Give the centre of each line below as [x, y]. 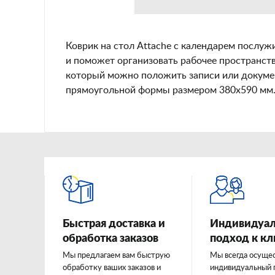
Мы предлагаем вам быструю [116, 256]
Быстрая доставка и [114, 224]
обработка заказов [110, 239]
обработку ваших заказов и [112, 268]
